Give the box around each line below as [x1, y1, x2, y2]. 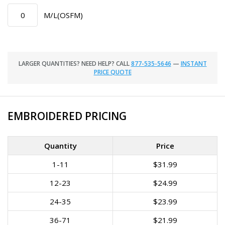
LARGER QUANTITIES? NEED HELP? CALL [18, 59, 131, 68]
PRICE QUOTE [93, 68, 132, 76]
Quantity [44, 141, 77, 151]
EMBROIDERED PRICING [8, 109, 127, 123]
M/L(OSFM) [44, 10, 83, 20]
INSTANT [180, 59, 207, 68]
